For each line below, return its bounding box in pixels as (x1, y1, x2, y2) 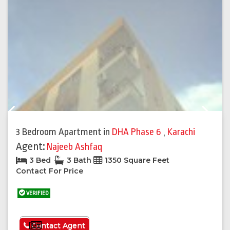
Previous (15, 111, 43, 120)
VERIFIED (25, 190, 49, 197)
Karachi (167, 126, 195, 138)
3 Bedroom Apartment (16, 126, 102, 138)
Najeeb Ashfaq (47, 141, 102, 153)
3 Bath (65, 156, 93, 165)
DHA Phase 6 (112, 126, 163, 138)
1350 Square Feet (103, 156, 169, 165)
